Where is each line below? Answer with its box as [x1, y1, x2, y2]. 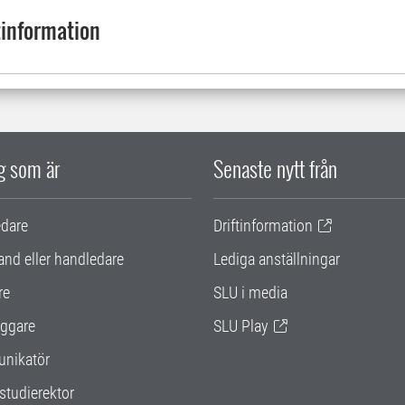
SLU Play [213, 316, 268, 336]
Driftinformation [213, 216, 313, 236]
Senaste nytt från [213, 152, 337, 185]
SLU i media [213, 283, 287, 303]
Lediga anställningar [213, 250, 340, 269]
